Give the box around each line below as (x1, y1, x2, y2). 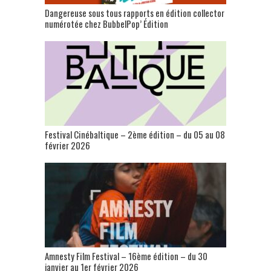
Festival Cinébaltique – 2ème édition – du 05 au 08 (45, 127, 225, 141)
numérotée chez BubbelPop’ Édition (45, 16, 168, 30)
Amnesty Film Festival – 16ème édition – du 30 (45, 249, 207, 263)
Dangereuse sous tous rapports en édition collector (45, 5, 224, 19)
